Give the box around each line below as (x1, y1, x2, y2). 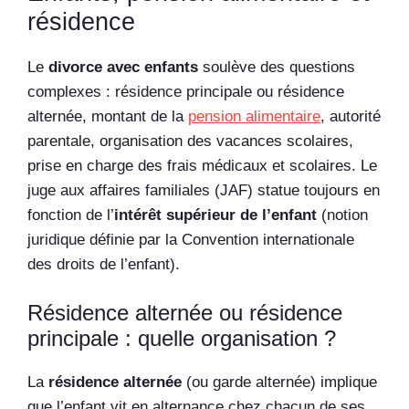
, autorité (320, 108, 381, 126)
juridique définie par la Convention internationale (27, 231, 354, 249)
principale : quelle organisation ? (27, 325, 336, 351)
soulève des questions (198, 58, 355, 77)
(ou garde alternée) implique (182, 372, 377, 391)
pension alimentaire (188, 108, 320, 126)
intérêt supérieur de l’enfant (114, 206, 317, 225)
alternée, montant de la (27, 108, 188, 126)
